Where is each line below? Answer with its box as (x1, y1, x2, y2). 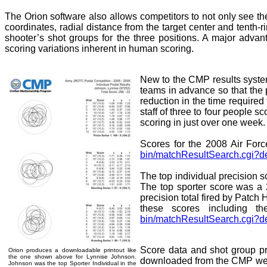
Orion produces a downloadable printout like (8, 247, 136, 253)
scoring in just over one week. (140, 117, 265, 128)
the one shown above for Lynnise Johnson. (8, 253, 136, 260)
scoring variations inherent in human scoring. (5, 44, 194, 54)
